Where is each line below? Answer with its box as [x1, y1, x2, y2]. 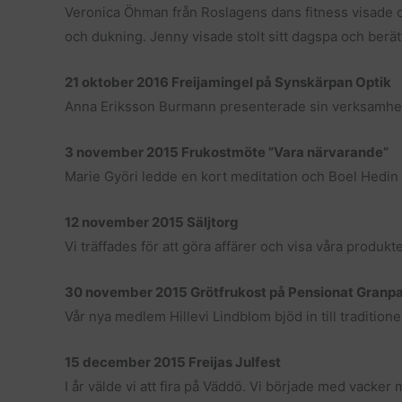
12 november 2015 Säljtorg [65, 214, 239, 231]
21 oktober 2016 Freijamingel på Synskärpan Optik [65, 74, 391, 91]
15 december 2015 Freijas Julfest [65, 354, 281, 371]
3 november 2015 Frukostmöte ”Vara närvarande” [65, 144, 389, 161]
